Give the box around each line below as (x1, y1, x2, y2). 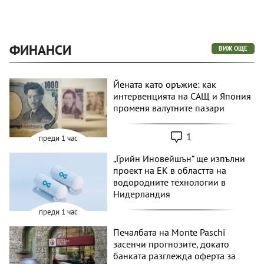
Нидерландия (113, 187, 171, 200)
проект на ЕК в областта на (113, 164, 227, 176)
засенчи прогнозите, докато (113, 238, 230, 250)
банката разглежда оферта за (113, 250, 236, 262)
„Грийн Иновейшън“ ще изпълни (113, 152, 246, 164)
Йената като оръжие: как (113, 78, 217, 90)
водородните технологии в (113, 176, 226, 188)
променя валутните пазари (113, 102, 225, 114)
